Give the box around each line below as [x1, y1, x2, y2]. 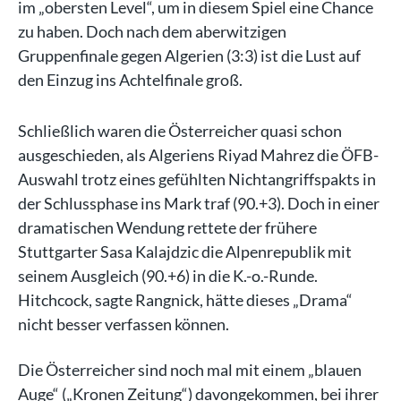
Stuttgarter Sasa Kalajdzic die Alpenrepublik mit [18, 242, 352, 261]
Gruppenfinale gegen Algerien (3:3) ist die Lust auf [18, 46, 361, 65]
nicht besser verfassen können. [18, 314, 232, 334]
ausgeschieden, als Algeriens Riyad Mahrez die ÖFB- [18, 145, 379, 165]
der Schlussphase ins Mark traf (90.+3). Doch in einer [18, 193, 380, 213]
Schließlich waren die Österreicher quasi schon [18, 121, 342, 141]
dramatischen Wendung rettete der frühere [18, 218, 317, 237]
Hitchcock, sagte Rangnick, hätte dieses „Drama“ [18, 290, 353, 310]
